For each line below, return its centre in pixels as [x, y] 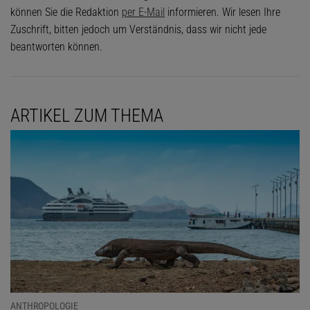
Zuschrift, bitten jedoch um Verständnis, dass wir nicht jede [138, 29]
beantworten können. [56, 46]
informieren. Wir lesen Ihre [222, 12]
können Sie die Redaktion [66, 12]
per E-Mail [143, 12]
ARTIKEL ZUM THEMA [87, 115]
